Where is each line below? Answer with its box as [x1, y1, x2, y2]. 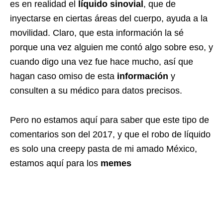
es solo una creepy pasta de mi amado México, [10, 144, 197, 154]
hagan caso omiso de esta [10, 71, 117, 82]
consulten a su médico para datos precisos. [10, 86, 182, 96]
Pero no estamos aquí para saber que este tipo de [10, 115, 209, 125]
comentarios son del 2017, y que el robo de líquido [10, 129, 211, 140]
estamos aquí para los [10, 158, 101, 169]
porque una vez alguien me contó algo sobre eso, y [10, 42, 213, 53]
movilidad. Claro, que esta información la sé [10, 28, 184, 38]
